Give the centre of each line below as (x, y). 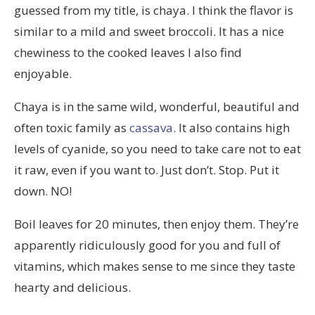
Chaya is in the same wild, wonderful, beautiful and (157, 106)
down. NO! (43, 191)
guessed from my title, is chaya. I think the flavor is (154, 10)
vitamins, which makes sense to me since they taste (155, 266)
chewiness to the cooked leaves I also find (128, 52)
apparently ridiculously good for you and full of (147, 245)
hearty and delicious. (72, 287)
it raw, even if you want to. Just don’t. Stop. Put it (147, 169)
